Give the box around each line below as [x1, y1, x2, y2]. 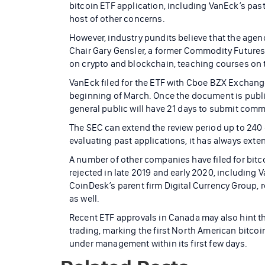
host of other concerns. [69, 12, 165, 24]
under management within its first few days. [69, 237, 247, 249]
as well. [69, 192, 100, 204]
